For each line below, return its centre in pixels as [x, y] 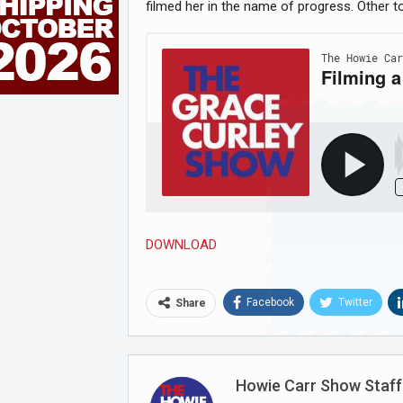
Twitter [355, 302]
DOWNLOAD [181, 245]
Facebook [270, 302]
